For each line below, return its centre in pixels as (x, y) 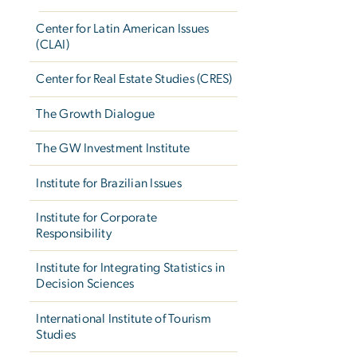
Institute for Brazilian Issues (109, 183)
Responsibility (74, 233)
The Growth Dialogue (96, 114)
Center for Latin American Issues (123, 29)
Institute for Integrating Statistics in (131, 268)
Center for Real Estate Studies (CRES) (134, 79)
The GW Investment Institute (113, 149)
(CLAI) (53, 45)
